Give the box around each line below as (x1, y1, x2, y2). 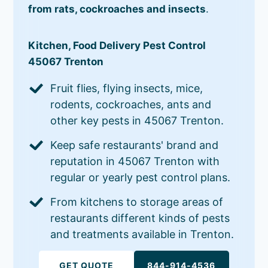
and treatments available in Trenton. (50, 227, 234, 240)
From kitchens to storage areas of (50, 195, 224, 208)
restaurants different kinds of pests (50, 211, 230, 224)
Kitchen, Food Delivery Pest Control (28, 39, 206, 51)
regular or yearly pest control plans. (50, 170, 231, 184)
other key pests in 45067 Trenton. (50, 114, 224, 127)
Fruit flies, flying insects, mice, (50, 81, 203, 95)
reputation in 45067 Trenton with (50, 154, 220, 167)
